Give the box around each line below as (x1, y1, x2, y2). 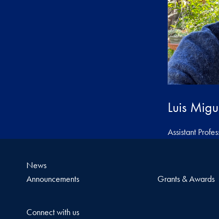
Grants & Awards (157, 173, 215, 184)
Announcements (26, 173, 79, 184)
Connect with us (26, 206, 79, 218)
